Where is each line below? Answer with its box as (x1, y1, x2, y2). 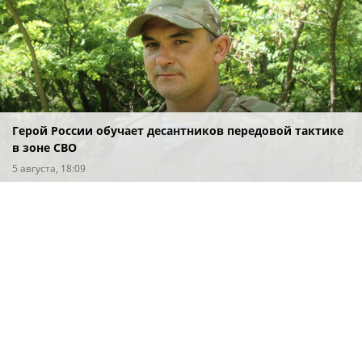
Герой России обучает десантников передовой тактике (12, 122, 343, 138)
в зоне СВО (12, 139, 77, 155)
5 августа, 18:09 (12, 161, 86, 175)
